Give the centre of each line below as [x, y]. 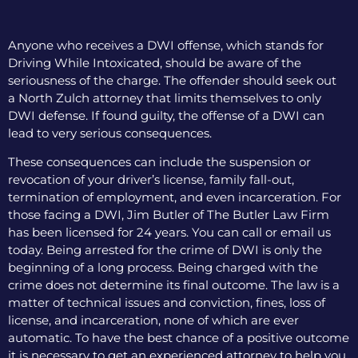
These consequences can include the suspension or [159, 162]
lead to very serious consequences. [110, 133]
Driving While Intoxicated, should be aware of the [155, 62]
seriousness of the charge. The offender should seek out [172, 80]
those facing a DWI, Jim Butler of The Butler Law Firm [169, 215]
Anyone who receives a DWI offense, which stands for [166, 45]
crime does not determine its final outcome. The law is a [174, 285]
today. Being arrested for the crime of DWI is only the [165, 250]
